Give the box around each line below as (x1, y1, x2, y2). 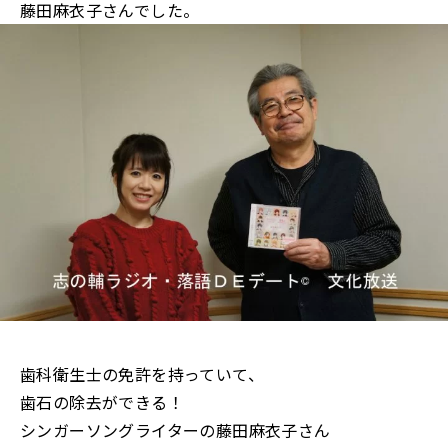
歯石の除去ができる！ (20, 390, 184, 415)
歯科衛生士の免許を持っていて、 (20, 362, 264, 387)
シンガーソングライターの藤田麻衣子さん (20, 418, 331, 443)
